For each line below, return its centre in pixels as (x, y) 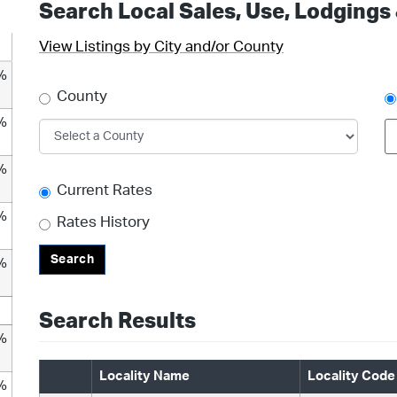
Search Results (117, 322)
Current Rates (105, 190)
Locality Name (144, 376)
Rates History (103, 222)
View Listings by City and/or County (161, 47)
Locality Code (351, 376)
